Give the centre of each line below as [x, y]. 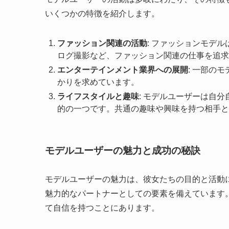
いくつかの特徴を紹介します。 [102, 13]
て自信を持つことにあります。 [102, 208]
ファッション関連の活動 [102, 43]
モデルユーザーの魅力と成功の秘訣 [123, 151]
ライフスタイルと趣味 [98, 96]
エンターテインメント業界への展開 [123, 70]
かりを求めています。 [98, 82]
